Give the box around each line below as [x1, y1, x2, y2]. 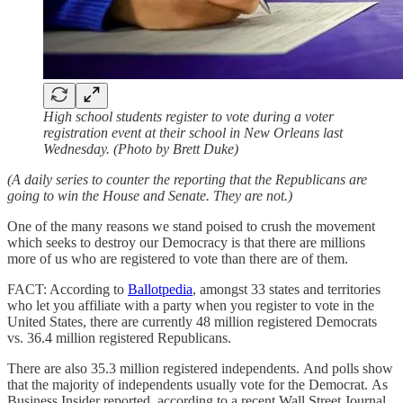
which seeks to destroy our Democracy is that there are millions [7, 234, 365, 250]
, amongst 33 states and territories [193, 281, 381, 297]
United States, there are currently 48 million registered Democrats [7, 313, 377, 329]
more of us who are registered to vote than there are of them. [7, 250, 352, 266]
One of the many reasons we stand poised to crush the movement [7, 218, 375, 234]
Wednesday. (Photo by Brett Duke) [43, 140, 238, 157]
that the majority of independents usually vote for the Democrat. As [7, 376, 388, 392]
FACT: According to [7, 281, 128, 297]
